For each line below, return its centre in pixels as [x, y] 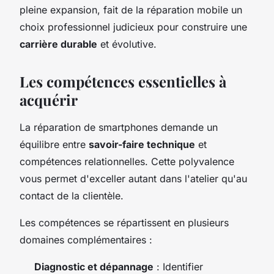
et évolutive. [127, 44]
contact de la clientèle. [72, 195]
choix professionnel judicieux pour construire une [133, 27]
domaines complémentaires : [86, 239]
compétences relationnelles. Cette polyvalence [127, 161]
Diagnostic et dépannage [94, 266]
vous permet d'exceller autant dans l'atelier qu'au [133, 178]
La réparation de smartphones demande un [119, 127]
